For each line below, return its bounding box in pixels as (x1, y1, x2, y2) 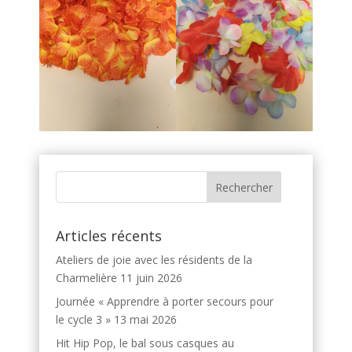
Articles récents (56, 226, 162, 246)
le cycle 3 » (56, 312, 111, 328)
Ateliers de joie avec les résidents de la (56, 252, 252, 268)
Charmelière (56, 270, 117, 286)
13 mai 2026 (114, 312, 177, 328)
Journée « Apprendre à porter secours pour (56, 294, 273, 310)
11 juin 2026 (120, 270, 182, 286)
